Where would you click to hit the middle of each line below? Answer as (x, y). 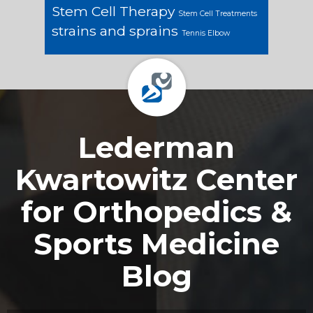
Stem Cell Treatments (218, 13)
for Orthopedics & (156, 211)
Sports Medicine (156, 243)
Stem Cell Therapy (113, 11)
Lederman (156, 147)
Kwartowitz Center (156, 179)
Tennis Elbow (206, 33)
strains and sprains (115, 30)
